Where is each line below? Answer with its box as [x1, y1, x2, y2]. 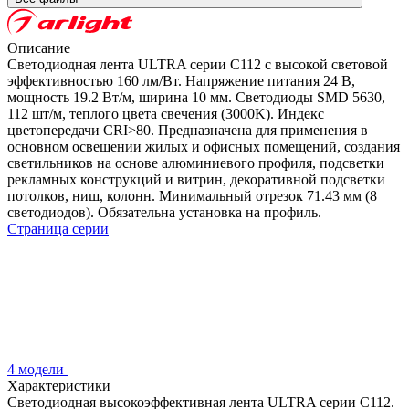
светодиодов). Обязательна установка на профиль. [7, 204, 321, 220]
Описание [7, 39, 70, 56]
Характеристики [7, 377, 110, 393]
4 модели [7, 361, 68, 377]
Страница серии [7, 220, 109, 236]
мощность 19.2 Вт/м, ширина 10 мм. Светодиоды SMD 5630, [7, 89, 385, 105]
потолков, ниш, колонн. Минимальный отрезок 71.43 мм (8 [7, 187, 377, 204]
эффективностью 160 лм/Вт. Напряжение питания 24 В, [7, 72, 355, 89]
